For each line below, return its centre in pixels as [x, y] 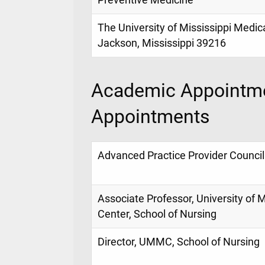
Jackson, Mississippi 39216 [162, 43]
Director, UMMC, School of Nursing [179, 242]
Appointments [151, 116]
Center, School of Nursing [157, 214]
